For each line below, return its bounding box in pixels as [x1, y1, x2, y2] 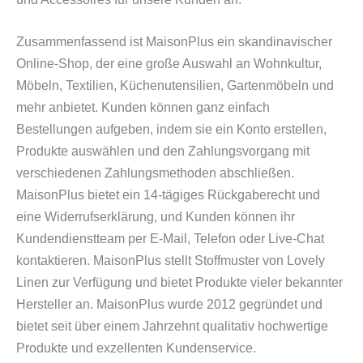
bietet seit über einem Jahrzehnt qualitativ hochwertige [16, 319, 328, 334]
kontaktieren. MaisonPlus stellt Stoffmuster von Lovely [16, 254, 325, 268]
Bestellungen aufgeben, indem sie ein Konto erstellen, [16, 122, 327, 137]
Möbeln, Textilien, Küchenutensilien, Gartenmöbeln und [16, 79, 334, 93]
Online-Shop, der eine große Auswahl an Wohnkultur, [16, 57, 322, 71]
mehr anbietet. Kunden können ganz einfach [16, 100, 270, 115]
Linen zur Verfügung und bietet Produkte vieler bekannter [16, 275, 343, 290]
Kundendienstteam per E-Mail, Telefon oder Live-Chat [16, 232, 324, 246]
